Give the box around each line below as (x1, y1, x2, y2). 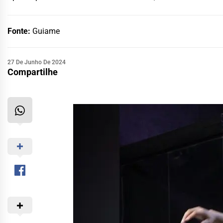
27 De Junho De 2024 (7, 58, 66, 66)
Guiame (32, 26, 60, 36)
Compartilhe (7, 66, 58, 77)
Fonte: (7, 26, 32, 36)
